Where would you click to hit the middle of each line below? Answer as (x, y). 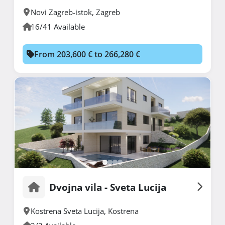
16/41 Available (58, 26)
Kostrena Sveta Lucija (67, 211)
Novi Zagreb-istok (61, 12)
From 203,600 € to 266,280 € (87, 54)
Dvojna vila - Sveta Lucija (108, 187)
